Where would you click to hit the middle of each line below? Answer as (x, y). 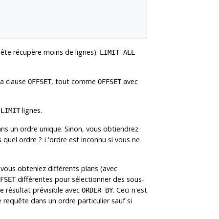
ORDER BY (97, 190)
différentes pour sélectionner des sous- (80, 179)
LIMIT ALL (117, 52)
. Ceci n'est (130, 190)
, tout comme (75, 81)
